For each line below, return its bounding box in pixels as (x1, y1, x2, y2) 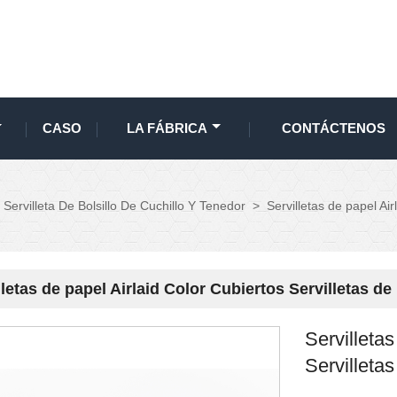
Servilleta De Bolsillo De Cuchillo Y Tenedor (3, 198, 245, 213)
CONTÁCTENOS (282, 121, 385, 136)
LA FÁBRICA (127, 121, 207, 136)
